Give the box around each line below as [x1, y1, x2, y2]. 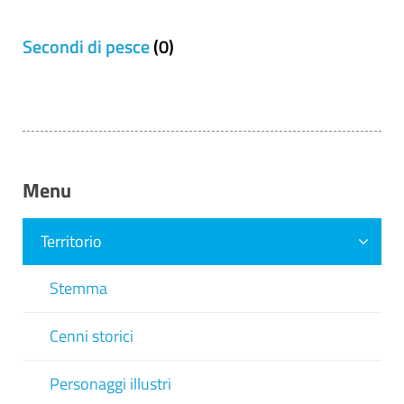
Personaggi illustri [50, 372, 171, 396]
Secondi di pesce [23, 32, 150, 60]
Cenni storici [50, 324, 133, 348]
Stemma [50, 276, 107, 300]
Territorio [41, 229, 102, 253]
